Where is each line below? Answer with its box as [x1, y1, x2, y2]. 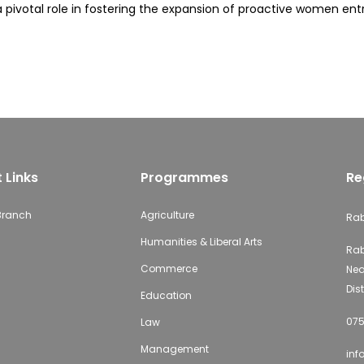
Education [140, 288, 192, 302]
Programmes [140, 168, 228, 187]
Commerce [140, 262, 197, 275]
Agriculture [140, 208, 194, 222]
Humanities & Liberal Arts [140, 235, 262, 249]
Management [140, 342, 209, 356]
